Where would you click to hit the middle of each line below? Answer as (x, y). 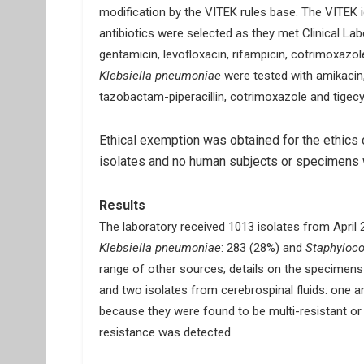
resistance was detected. (166, 332)
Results (122, 205)
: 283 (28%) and (262, 248)
